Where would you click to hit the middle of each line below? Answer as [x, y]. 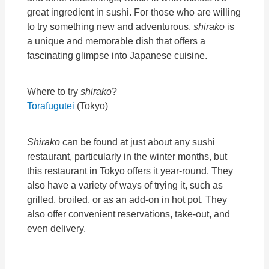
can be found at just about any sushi [138, 142]
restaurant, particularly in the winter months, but [127, 156]
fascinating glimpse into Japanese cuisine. [117, 55]
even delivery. [57, 228]
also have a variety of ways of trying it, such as [125, 185]
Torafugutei [51, 106]
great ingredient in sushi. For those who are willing [134, 12]
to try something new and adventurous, [110, 26]
